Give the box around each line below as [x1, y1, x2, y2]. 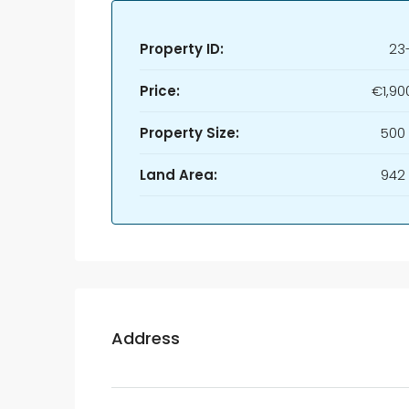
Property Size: [140, 123, 239, 142]
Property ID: [140, 39, 224, 58]
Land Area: [140, 165, 217, 184]
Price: [140, 81, 180, 100]
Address [111, 326, 180, 350]
